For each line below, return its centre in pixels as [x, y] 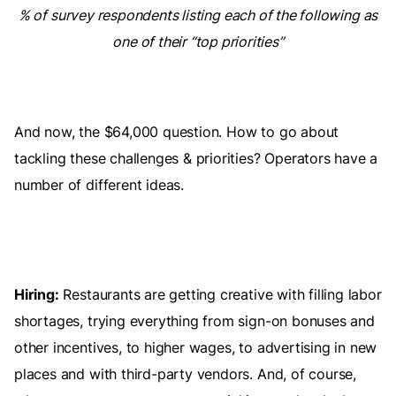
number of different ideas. [99, 185]
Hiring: [37, 295]
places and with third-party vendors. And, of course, [186, 374]
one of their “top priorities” [198, 42]
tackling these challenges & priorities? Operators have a [196, 159]
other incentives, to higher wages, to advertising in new [196, 348]
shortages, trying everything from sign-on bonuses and [194, 321]
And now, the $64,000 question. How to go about [177, 132]
